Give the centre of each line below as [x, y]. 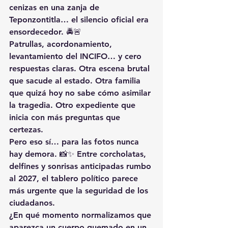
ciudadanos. [32, 203]
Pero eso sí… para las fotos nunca [75, 141]
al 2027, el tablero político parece [75, 178]
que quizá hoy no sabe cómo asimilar [81, 93]
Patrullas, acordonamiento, [62, 44]
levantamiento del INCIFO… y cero [77, 56]
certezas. [26, 129]
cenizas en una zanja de [55, 7]
